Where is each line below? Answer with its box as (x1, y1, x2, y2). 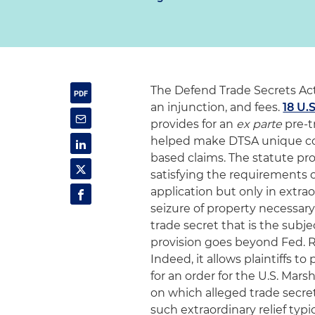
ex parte (236, 117, 283, 131)
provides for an (150, 117, 237, 131)
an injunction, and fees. (150, 101, 283, 114)
